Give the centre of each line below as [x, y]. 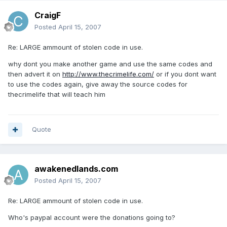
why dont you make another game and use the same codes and [110, 64]
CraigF [48, 15]
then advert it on [35, 74]
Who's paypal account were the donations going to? [92, 218]
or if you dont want [185, 74]
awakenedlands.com [76, 169]
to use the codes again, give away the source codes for [98, 84]
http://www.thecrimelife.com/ [108, 74]
